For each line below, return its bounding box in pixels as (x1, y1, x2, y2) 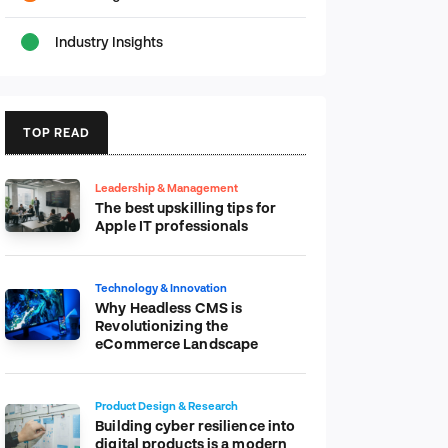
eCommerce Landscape (95, 334, 259, 352)
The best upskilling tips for (95, 198, 277, 216)
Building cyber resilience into (95, 416, 296, 434)
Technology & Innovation (95, 280, 228, 294)
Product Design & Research (95, 398, 239, 412)
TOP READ (23, 124, 90, 139)
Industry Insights (55, 33, 164, 51)
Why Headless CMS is (95, 298, 243, 316)
